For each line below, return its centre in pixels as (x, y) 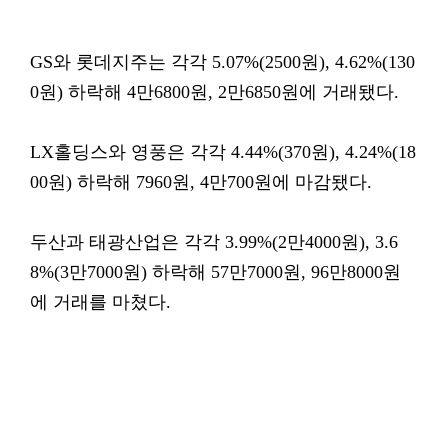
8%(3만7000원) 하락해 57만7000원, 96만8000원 (215, 272)
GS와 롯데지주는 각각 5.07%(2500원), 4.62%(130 (222, 62)
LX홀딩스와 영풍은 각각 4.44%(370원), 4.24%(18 (223, 152)
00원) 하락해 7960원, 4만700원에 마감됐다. (201, 182)
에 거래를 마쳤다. (100, 302)
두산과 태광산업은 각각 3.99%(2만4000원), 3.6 (214, 242)
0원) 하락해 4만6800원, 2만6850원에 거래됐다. (214, 92)
